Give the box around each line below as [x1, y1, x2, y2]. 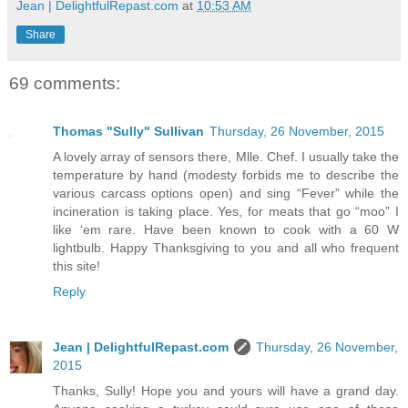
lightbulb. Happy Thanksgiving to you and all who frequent [53, 240, 399, 255]
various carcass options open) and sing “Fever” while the [53, 185, 399, 200]
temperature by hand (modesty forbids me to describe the [53, 167, 399, 182]
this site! [53, 258, 100, 273]
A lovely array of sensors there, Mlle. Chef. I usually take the [53, 148, 399, 164]
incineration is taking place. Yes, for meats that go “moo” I [53, 203, 399, 219]
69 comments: [9, 74, 120, 94]
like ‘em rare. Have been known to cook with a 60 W [53, 221, 399, 237]
